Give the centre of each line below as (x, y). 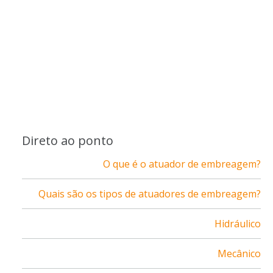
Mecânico (239, 253)
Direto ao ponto (68, 140)
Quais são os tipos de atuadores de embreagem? (150, 193)
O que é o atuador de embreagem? (182, 164)
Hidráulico (238, 223)
